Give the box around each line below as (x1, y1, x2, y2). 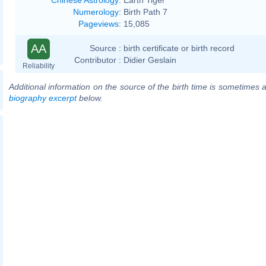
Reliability (23, 61, 55, 70)
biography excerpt (9, 93, 77, 103)
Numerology (73, 7, 119, 17)
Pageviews (78, 18, 119, 28)
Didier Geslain (123, 55, 176, 65)
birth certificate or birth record (123, 43, 235, 53)
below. (77, 93, 103, 103)
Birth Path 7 (123, 7, 167, 17)
